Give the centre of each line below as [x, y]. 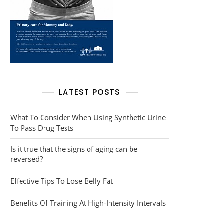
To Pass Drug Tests [42, 128]
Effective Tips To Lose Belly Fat [62, 181]
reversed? [26, 159]
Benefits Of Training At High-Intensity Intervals [88, 203]
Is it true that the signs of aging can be [74, 149]
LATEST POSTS [90, 92]
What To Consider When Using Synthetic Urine [88, 117]
